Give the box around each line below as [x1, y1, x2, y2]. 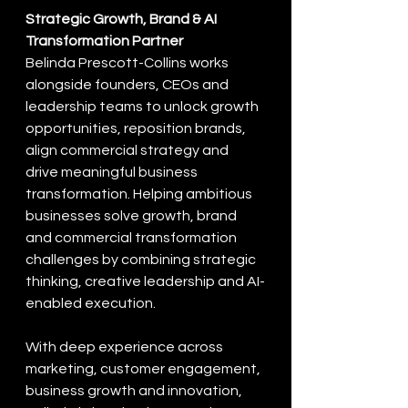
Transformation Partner [25, 34, 183, 48]
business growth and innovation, [25, 383, 245, 398]
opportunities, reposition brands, [25, 121, 249, 136]
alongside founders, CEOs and [25, 77, 231, 92]
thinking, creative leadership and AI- [25, 274, 265, 289]
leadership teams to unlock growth [25, 99, 261, 114]
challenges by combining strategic [25, 252, 259, 267]
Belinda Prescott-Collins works [25, 56, 231, 70]
